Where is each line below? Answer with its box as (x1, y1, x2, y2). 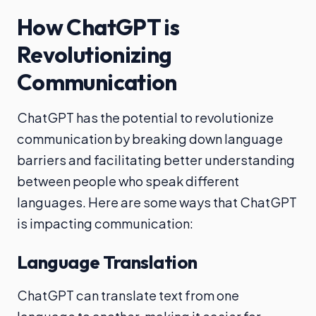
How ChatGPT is (17, 13, 180, 41)
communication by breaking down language (17, 130, 283, 147)
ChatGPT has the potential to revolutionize (17, 109, 274, 126)
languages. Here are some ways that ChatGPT (17, 194, 297, 210)
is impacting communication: (17, 215, 193, 231)
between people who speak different (17, 173, 239, 189)
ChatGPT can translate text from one (17, 287, 239, 303)
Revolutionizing (17, 40, 172, 68)
